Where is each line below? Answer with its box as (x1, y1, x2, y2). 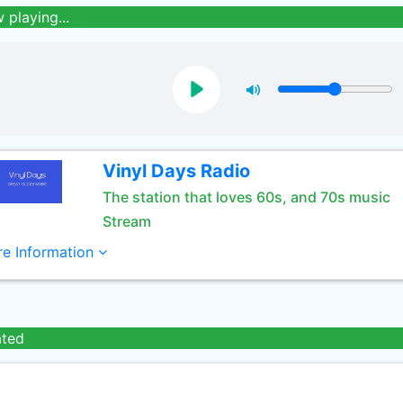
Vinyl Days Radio (102, 160, 250, 182)
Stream (102, 212, 151, 230)
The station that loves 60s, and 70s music (102, 188, 390, 206)
